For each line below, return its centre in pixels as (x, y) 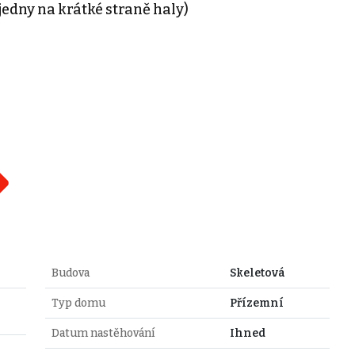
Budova (70, 273)
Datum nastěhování (103, 333)
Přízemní (256, 303)
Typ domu (78, 303)
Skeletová (257, 273)
